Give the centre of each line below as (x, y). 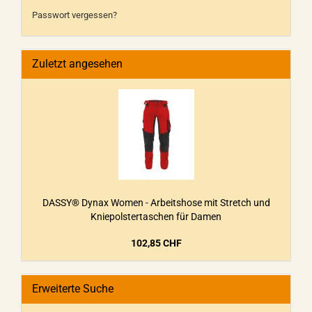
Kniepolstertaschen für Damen (156, 217)
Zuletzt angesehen (77, 64)
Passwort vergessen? (75, 15)
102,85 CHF (156, 243)
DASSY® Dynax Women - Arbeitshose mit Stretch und (156, 203)
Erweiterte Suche (73, 289)
